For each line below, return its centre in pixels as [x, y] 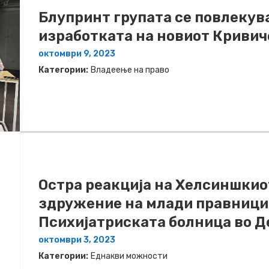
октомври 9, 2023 [77, 54]
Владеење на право [130, 70]
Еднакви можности [129, 256]
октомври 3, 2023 [77, 240]
